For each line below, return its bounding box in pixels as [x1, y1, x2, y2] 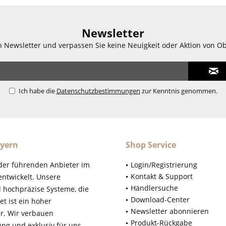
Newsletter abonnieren [131, 206, 209, 216]
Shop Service [126, 139, 176, 151]
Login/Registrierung [131, 160, 197, 170]
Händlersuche [131, 183, 178, 193]
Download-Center [131, 195, 190, 205]
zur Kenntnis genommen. [140, 86, 217, 96]
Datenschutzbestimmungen [56, 86, 140, 96]
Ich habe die [17, 86, 56, 96]
